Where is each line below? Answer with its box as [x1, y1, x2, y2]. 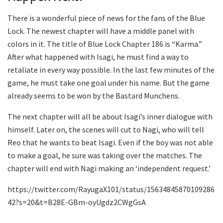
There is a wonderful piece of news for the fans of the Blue [7, 13, 205, 23]
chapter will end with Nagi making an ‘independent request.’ [7, 163, 211, 174]
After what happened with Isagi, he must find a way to [7, 52, 189, 62]
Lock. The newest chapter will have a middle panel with [7, 26, 194, 36]
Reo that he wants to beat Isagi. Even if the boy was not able [7, 137, 213, 148]
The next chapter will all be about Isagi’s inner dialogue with [7, 111, 213, 122]
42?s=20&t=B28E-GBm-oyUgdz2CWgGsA [7, 197, 146, 208]
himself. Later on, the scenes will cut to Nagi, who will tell [7, 124, 204, 135]
